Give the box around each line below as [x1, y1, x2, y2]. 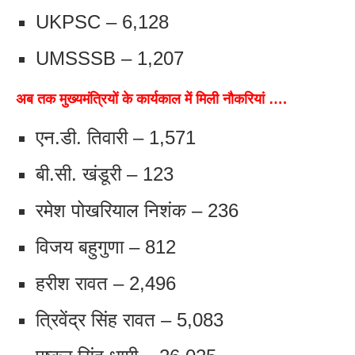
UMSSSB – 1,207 [36, 48, 184, 70]
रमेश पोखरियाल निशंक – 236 [36, 200, 239, 222]
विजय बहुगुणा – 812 [36, 236, 176, 258]
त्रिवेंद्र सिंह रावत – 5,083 [36, 309, 223, 331]
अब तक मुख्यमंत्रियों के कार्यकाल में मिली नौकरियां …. [16, 91, 287, 108]
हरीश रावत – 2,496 [36, 273, 176, 295]
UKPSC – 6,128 [36, 11, 169, 33]
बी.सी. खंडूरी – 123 [36, 163, 174, 185]
